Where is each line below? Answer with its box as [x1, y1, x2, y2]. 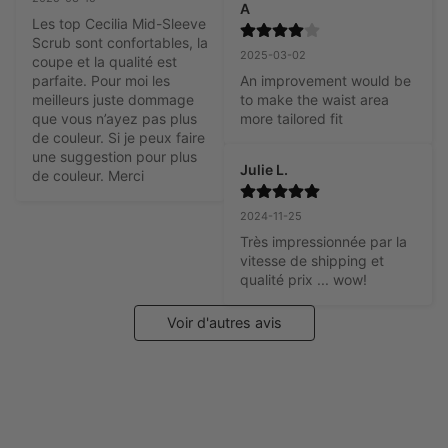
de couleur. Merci [32, 166, 144, 184]
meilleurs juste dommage [32, 90, 194, 108]
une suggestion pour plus [32, 147, 197, 165]
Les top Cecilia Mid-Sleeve [32, 14, 206, 32]
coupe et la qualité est [32, 52, 177, 70]
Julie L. [240, 160, 288, 178]
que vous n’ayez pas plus [32, 109, 197, 127]
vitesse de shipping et [240, 251, 384, 269]
